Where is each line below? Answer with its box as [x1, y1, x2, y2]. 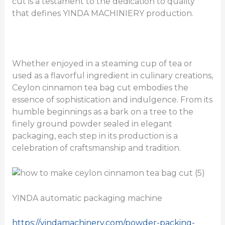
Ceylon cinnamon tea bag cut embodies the [12, 82, 188, 92]
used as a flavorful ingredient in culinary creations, [12, 70, 213, 80]
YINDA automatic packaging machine [12, 193, 162, 203]
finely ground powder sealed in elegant [12, 119, 172, 129]
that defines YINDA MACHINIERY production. [12, 9, 193, 19]
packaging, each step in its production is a [12, 131, 178, 141]
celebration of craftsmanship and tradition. [12, 143, 181, 153]
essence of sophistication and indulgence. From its [12, 94, 212, 104]
